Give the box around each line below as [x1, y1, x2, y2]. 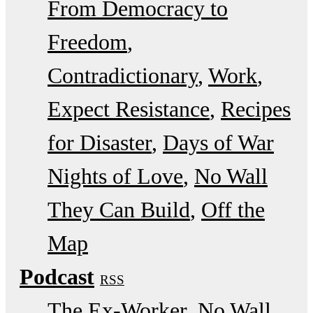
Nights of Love [48, 163, 183, 189]
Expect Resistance [48, 96, 210, 122]
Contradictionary [48, 62, 198, 88]
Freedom [48, 29, 127, 54]
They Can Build [48, 196, 190, 222]
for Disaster [48, 129, 152, 155]
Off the [201, 196, 265, 222]
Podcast [20, 263, 94, 289]
